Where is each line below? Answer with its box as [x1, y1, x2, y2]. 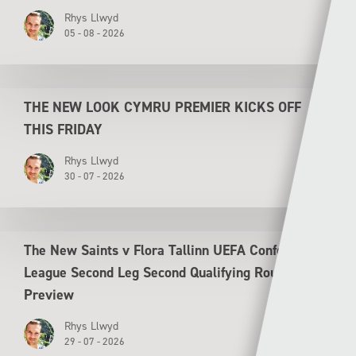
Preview [24, 284, 74, 304]
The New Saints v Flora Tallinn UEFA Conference [24, 240, 317, 260]
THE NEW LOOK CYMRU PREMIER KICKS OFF [24, 97, 301, 117]
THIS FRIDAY [24, 119, 106, 139]
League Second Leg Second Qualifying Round [24, 262, 292, 282]
